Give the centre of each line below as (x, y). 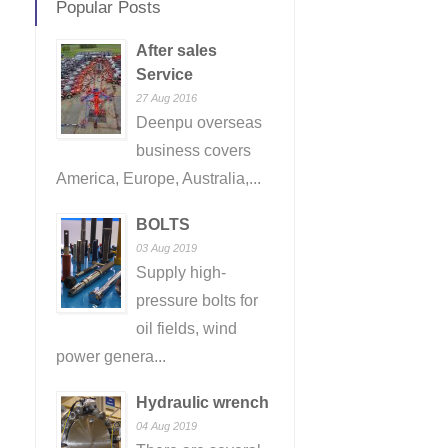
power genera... (111, 356)
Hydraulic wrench (202, 402)
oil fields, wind (186, 328)
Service (164, 74)
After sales (176, 50)
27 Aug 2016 (166, 98)
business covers (193, 150)
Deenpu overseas (199, 122)
